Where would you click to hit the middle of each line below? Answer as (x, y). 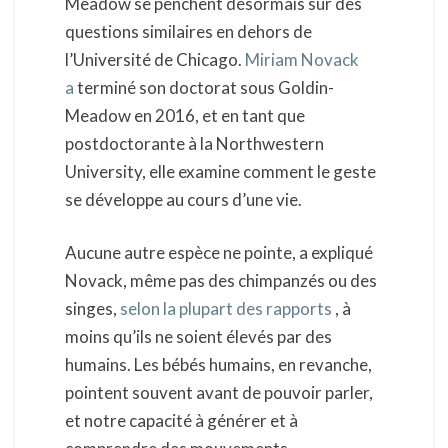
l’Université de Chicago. (155, 59)
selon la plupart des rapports (226, 309)
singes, (92, 309)
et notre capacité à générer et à (181, 421)
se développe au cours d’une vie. (183, 199)
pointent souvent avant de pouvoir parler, (219, 393)
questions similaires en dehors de (188, 31)
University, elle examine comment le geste (220, 171)
